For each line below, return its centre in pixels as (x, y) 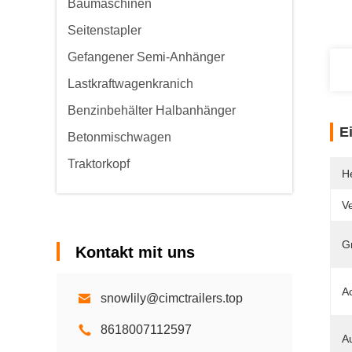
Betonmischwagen (119, 137)
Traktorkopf (99, 164)
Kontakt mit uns (135, 252)
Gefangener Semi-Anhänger (146, 57)
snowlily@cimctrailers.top (172, 298)
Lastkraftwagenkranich (130, 84)
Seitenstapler (104, 30)
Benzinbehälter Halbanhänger (152, 110)
